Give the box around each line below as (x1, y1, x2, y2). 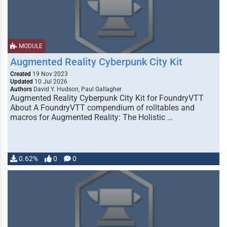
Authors (10, 86, 32, 93)
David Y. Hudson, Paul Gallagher (32, 86, 122, 93)
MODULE (17, 43, 43, 50)
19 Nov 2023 (31, 70, 68, 78)
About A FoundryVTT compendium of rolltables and (10, 103, 195, 112)
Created (10, 70, 31, 78)
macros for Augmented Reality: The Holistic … (10, 112, 173, 122)
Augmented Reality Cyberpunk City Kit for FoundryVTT (10, 93, 204, 103)
